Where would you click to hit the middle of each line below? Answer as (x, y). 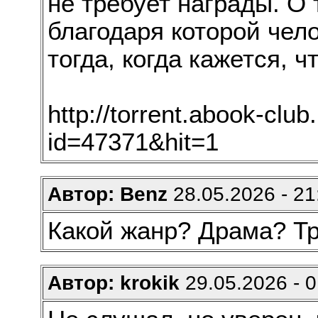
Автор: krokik (113, 283)
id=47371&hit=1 (133, 142)
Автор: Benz (107, 194)
